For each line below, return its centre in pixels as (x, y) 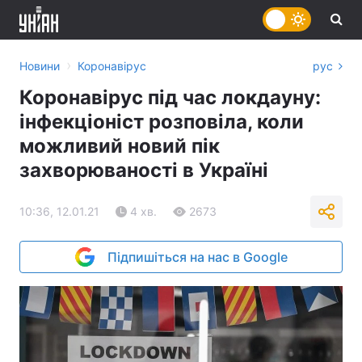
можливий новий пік (120, 146)
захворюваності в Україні (144, 170)
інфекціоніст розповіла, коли (162, 122)
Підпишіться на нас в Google (197, 257)
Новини (40, 66)
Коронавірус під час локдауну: (170, 97)
